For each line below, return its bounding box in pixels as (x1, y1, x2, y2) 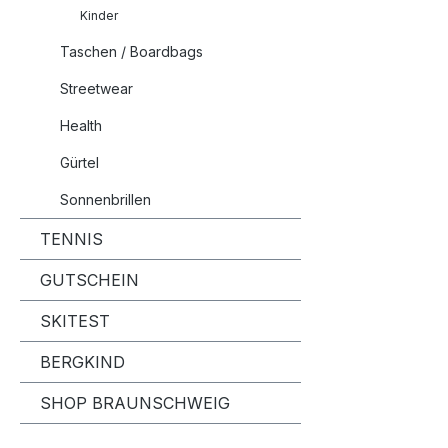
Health (60, 117, 102, 135)
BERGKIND (40, 352, 125, 373)
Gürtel (60, 154, 99, 172)
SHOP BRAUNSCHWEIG (40, 393, 230, 414)
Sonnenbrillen (60, 191, 151, 209)
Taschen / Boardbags (60, 43, 203, 61)
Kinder (80, 8, 118, 24)
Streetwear (60, 80, 133, 98)
